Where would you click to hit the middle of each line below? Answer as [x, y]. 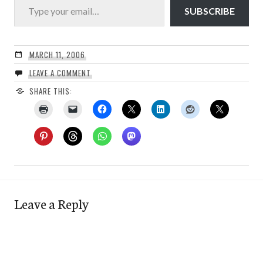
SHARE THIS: [50, 91]
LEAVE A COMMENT [60, 73]
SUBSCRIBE [210, 11]
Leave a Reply [51, 203]
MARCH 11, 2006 [57, 54]
